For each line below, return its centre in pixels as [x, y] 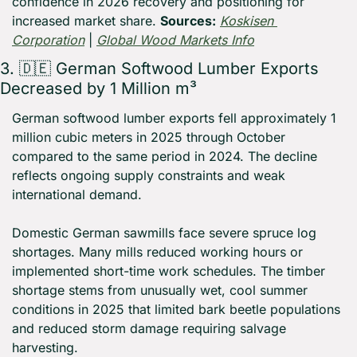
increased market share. [86, 21]
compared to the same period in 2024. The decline [165, 157]
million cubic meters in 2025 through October [149, 137]
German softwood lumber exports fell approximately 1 [174, 118]
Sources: [188, 21]
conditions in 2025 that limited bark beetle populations [176, 310]
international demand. [77, 195]
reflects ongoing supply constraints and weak [149, 176]
